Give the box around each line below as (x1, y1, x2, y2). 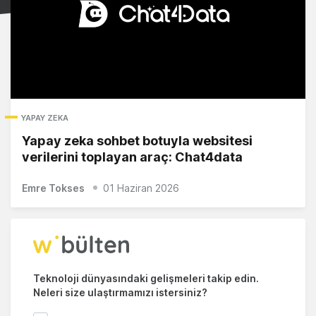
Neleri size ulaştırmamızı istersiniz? (33, 286, 207, 299)
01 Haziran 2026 (103, 182, 179, 195)
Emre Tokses (22, 182, 85, 195)
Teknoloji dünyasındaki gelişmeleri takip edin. (33, 272, 259, 285)
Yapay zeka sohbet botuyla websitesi (22, 133, 253, 149)
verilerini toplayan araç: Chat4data (22, 150, 243, 165)
